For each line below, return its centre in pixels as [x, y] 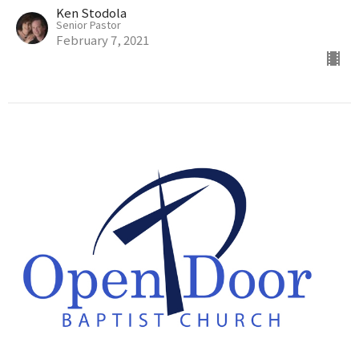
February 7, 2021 [103, 40]
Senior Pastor [89, 25]
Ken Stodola [91, 13]
